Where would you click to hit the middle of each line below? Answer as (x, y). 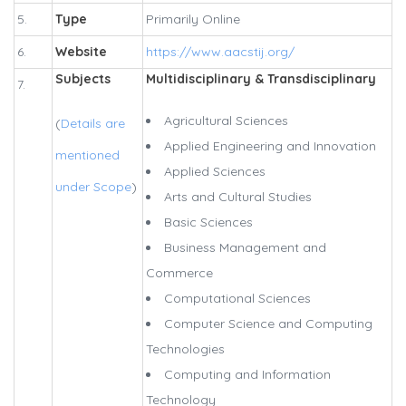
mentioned (87, 155)
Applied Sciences (215, 172)
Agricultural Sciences (226, 121)
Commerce (179, 273)
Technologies (185, 349)
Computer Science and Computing (268, 324)
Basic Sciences (208, 222)
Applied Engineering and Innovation (270, 146)
